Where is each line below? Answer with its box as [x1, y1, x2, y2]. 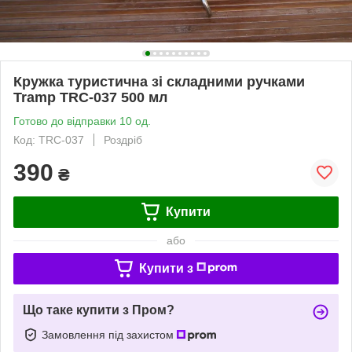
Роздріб [104, 133, 142, 146]
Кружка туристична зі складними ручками [13, 73, 305, 90]
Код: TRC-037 [13, 133, 84, 146]
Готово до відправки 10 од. [13, 114, 151, 127]
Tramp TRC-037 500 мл [13, 89, 167, 105]
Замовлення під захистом [42, 328, 177, 341]
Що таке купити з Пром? [23, 302, 174, 317]
